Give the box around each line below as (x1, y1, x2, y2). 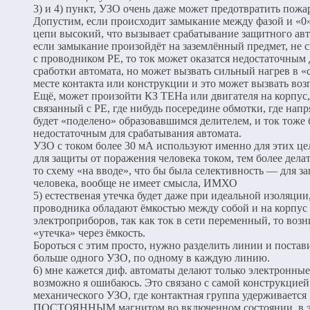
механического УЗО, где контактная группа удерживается (33, 289, 307, 301)
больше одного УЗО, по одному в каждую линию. (33, 251, 270, 264)
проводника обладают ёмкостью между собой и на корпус (33, 201, 307, 214)
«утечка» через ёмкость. (33, 226, 145, 239)
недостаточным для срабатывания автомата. (33, 127, 241, 139)
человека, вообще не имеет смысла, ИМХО (33, 176, 237, 189)
